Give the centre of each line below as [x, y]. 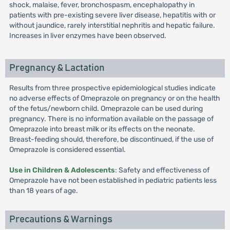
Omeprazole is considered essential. [67, 150]
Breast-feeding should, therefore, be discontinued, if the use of [111, 139]
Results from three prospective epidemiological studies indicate [112, 88]
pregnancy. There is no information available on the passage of [111, 119]
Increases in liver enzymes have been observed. [88, 36]
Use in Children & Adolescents [62, 170]
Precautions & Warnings [61, 219]
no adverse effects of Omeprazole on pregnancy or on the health [114, 98]
